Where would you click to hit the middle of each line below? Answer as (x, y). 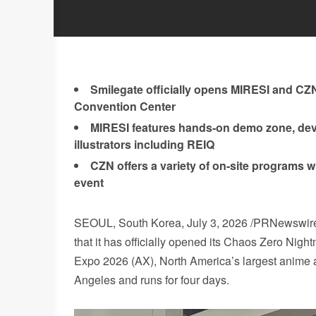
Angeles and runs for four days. (152, 280)
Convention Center (125, 106)
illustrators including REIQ (144, 144)
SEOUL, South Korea (128, 223)
